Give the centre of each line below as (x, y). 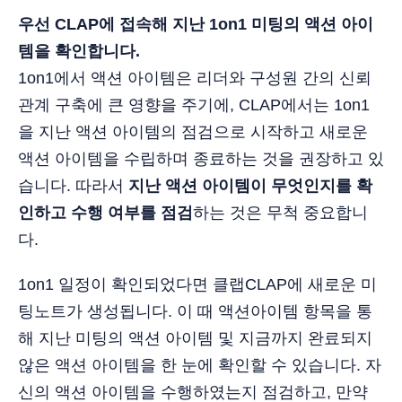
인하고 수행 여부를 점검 (105, 212)
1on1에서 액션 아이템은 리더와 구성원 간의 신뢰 (195, 78)
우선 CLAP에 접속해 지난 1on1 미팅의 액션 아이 (196, 24)
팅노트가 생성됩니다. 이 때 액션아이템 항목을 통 (195, 311)
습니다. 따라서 (73, 185)
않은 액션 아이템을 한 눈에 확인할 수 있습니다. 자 (200, 365)
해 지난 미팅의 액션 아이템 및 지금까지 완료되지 (195, 338)
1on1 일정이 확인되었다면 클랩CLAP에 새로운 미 (197, 284)
